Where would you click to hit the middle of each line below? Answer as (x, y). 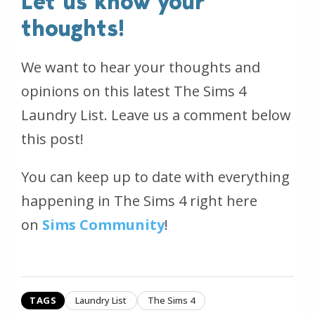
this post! (52, 139)
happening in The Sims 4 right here (139, 201)
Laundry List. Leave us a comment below (156, 115)
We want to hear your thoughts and (141, 67)
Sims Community (103, 225)
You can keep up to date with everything (155, 177)
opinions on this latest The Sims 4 (134, 91)
